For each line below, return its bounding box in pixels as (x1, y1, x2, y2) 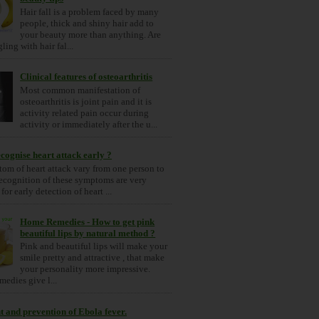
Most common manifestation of (20, 84, 141, 95)
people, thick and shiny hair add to (20, 18, 155, 29)
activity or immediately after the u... (20, 118, 158, 130)
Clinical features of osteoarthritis (20, 71, 153, 83)
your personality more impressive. (20, 263, 151, 275)
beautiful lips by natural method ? (20, 227, 156, 239)
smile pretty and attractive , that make (20, 252, 165, 263)
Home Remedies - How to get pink (20, 216, 155, 227)
